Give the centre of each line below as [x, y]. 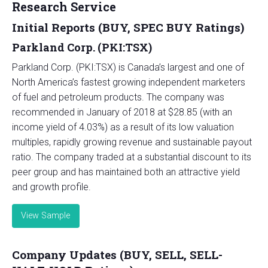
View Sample [46, 216]
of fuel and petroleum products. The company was [118, 97]
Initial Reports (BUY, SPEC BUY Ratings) [128, 27]
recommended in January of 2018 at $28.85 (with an [122, 112]
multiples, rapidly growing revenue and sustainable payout [132, 142]
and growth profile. [51, 187]
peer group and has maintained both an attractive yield [126, 172]
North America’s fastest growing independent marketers [129, 82]
